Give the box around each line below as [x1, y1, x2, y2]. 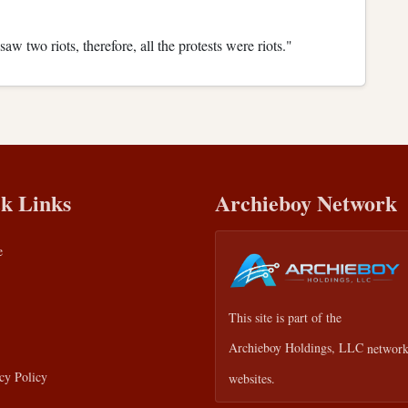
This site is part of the [229, 308, 342, 326]
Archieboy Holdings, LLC [229, 339, 363, 357]
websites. [229, 369, 275, 387]
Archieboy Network [215, 186, 397, 219]
